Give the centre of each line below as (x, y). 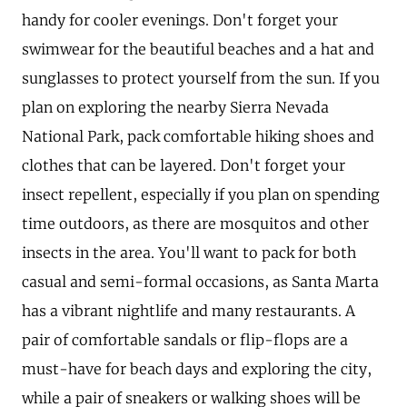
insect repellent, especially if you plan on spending (201, 194)
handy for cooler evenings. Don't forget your (180, 20)
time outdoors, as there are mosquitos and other (195, 223)
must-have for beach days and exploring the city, (197, 368)
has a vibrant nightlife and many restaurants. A (189, 310)
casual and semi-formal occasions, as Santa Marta (200, 281)
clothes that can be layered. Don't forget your (184, 165)
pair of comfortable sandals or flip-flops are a (185, 339)
